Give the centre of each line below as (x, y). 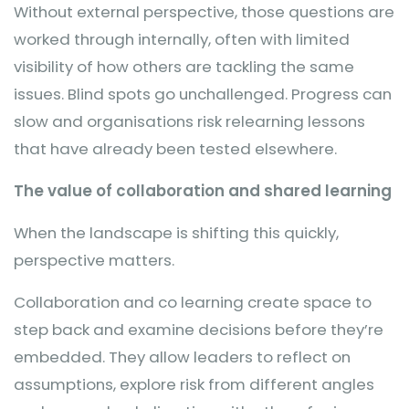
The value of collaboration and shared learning (203, 191)
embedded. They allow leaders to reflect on (182, 357)
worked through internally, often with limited (182, 39)
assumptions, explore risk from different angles (194, 384)
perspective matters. (94, 260)
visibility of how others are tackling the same (184, 67)
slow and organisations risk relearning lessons (189, 121)
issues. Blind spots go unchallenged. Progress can (203, 94)
